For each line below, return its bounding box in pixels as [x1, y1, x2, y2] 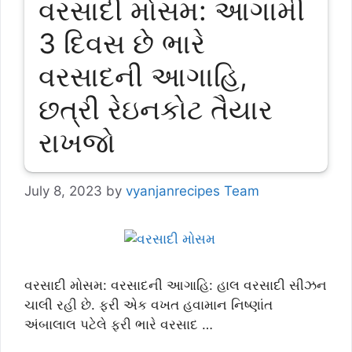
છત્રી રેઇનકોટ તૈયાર [38, 92, 273, 126]
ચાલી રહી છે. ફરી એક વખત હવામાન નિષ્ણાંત [24, 296, 273, 313]
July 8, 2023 [24, 182, 102, 199]
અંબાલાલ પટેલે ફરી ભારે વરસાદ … [24, 316, 213, 332]
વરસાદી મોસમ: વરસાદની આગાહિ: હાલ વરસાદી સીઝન [24, 277, 327, 293]
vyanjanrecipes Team [126, 182, 259, 199]
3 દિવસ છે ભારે [38, 26, 205, 60]
